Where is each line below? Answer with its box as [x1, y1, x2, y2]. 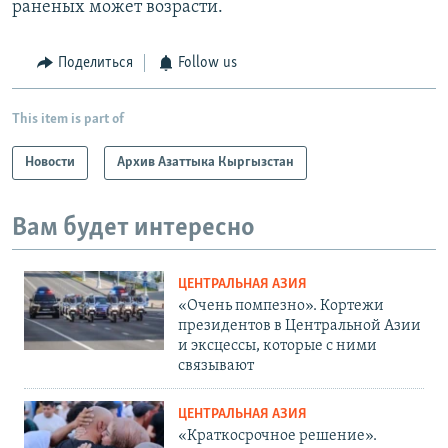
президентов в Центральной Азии [178, 318, 421, 335]
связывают [178, 358, 254, 375]
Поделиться [57, 55, 133, 72]
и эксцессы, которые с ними [178, 338, 377, 355]
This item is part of [12, 111, 124, 127]
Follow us [178, 55, 237, 72]
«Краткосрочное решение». [178, 428, 377, 445]
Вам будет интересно [12, 214, 255, 242]
